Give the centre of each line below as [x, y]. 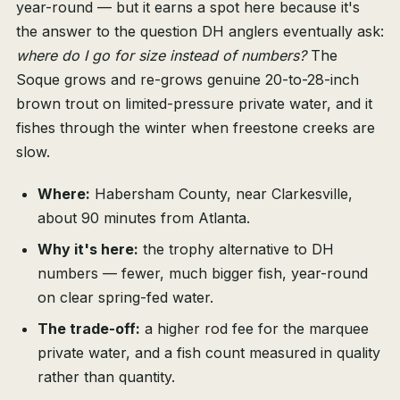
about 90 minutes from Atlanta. [144, 218]
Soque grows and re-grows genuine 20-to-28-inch [187, 80]
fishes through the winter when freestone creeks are [196, 128]
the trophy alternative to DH [236, 250]
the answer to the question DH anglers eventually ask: [200, 32]
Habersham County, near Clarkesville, [221, 194]
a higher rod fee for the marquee [254, 329]
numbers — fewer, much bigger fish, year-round [203, 274]
